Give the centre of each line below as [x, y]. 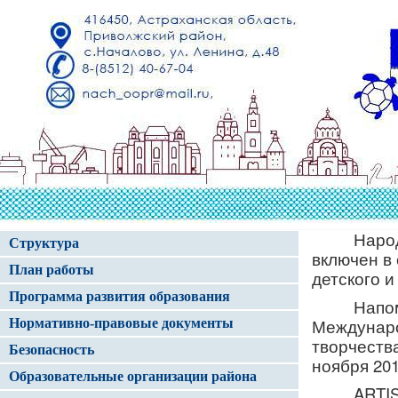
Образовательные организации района [133, 376]
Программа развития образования [119, 296]
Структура [44, 243]
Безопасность [52, 350]
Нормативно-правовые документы [121, 323]
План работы [52, 270]
